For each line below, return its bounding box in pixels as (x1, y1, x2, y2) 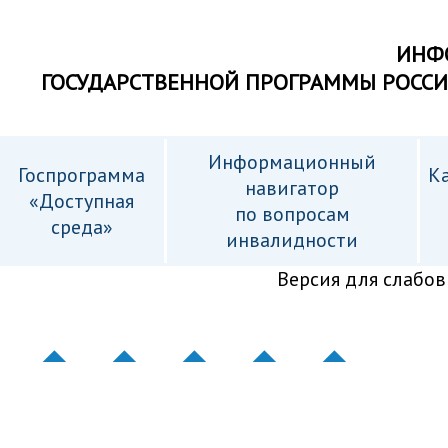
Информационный (208, 149, 376, 175)
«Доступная (29, 188, 134, 214)
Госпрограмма (18, 162, 145, 188)
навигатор (245, 175, 339, 201)
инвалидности (226, 227, 358, 253)
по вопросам (234, 201, 350, 227)
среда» (50, 214, 113, 240)
